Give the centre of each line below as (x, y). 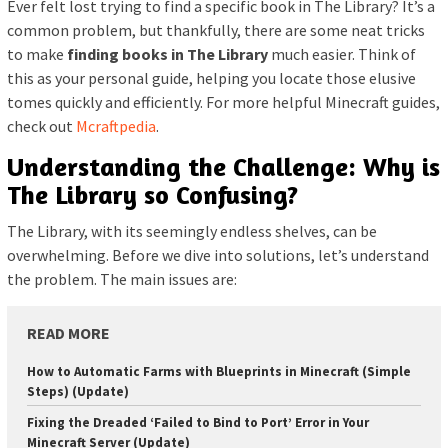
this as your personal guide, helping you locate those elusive (211, 78)
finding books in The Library (167, 54)
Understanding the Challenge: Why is (223, 167)
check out (41, 126)
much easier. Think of (342, 54)
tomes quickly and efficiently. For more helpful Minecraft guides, (223, 102)
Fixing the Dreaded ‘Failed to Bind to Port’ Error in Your (198, 423)
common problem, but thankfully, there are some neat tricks (216, 30)
